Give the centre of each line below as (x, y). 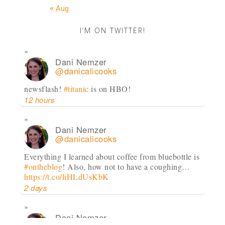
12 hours (40, 100)
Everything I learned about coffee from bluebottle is (112, 157)
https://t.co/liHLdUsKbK (67, 177)
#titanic (76, 89)
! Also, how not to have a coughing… (126, 167)
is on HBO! (110, 89)
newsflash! (44, 89)
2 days (36, 188)
